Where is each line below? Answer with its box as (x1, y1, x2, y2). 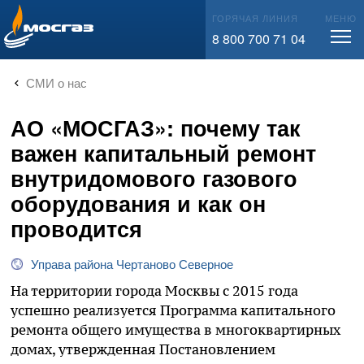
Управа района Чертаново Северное (31, 255, 233, 273)
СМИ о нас (26, 74, 87, 91)
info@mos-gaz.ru (11, 5, 135, 29)
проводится (11, 213, 142, 244)
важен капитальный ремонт (11, 137, 316, 168)
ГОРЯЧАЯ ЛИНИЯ (212, 11, 298, 24)
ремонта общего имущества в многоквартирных (11, 322, 340, 339)
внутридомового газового (11, 162, 297, 193)
